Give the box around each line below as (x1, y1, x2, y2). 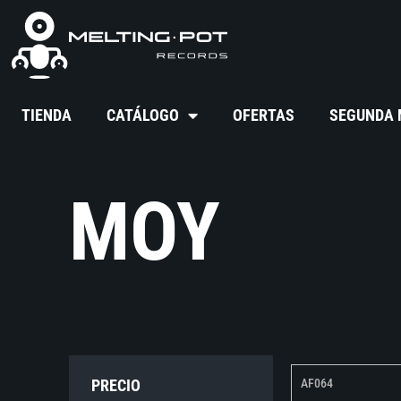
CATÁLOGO (107, 106, 180, 125)
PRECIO (91, 376, 141, 396)
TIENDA (21, 106, 73, 125)
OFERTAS (233, 106, 295, 125)
